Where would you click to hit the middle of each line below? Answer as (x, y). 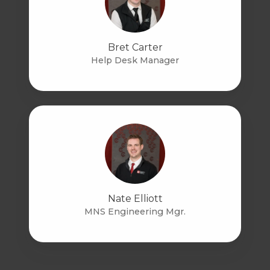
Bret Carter (135, 48)
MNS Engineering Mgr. (135, 212)
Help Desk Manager (135, 61)
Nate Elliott (135, 199)
